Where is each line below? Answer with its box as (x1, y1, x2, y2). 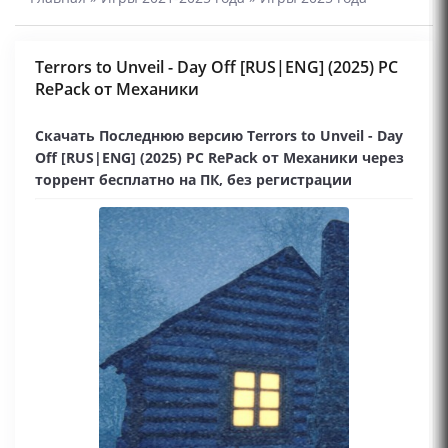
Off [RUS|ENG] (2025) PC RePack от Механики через (35, 148, 404, 167)
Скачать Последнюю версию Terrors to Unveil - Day (35, 126, 403, 145)
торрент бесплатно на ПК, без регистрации (35, 170, 352, 189)
